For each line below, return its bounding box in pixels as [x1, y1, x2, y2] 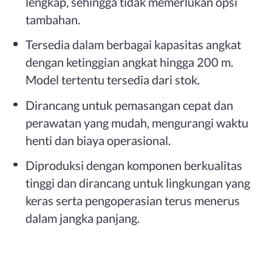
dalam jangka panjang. [25, 211, 140, 226]
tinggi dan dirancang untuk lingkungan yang [25, 175, 251, 191]
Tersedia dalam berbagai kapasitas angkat [25, 37, 242, 52]
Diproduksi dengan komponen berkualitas [25, 158, 243, 173]
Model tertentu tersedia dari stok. [25, 72, 200, 87]
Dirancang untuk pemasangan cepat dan [25, 97, 234, 112]
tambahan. [25, 12, 81, 27]
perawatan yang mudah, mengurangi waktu [25, 115, 249, 130]
